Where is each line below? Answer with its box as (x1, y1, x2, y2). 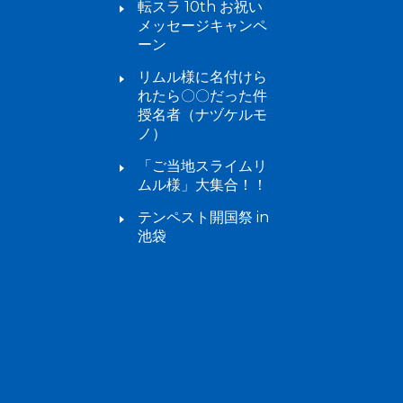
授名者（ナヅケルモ (138, 106, 268, 124)
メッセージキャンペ (138, 17, 268, 35)
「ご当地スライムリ (138, 157, 268, 175)
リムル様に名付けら (138, 68, 268, 86)
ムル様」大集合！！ (138, 176, 268, 194)
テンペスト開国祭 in (138, 209, 270, 227)
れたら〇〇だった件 (138, 87, 268, 105)
